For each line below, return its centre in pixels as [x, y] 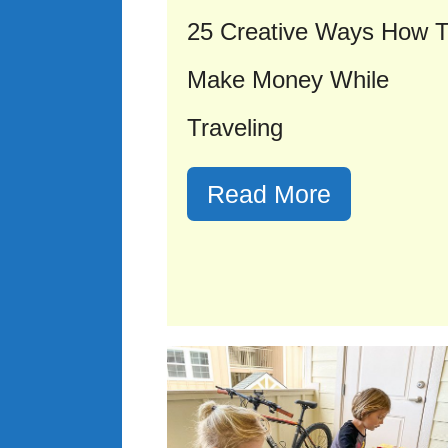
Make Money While [288, 79]
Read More [269, 193]
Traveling [235, 127]
